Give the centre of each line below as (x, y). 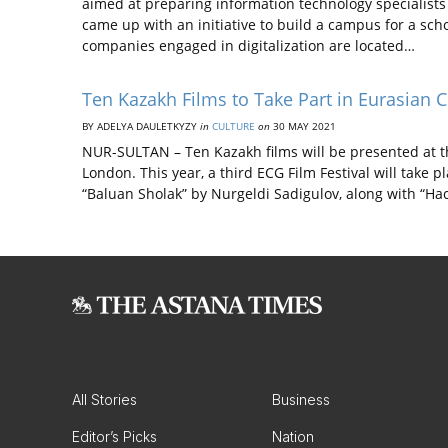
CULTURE (233, 126)
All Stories (104, 399)
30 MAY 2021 (303, 126)
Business (301, 399)
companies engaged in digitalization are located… (248, 45)
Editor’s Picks (114, 436)
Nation (293, 436)
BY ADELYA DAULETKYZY (141, 126)
